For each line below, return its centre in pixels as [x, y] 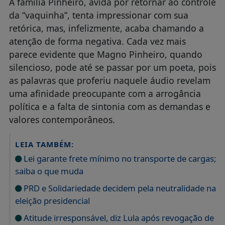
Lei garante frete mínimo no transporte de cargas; [119, 158]
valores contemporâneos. [62, 119]
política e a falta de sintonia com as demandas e [109, 106]
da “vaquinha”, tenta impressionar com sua [98, 15]
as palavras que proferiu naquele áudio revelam [109, 80]
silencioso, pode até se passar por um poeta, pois [112, 67]
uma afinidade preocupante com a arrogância [105, 93]
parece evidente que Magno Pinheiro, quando [105, 54]
